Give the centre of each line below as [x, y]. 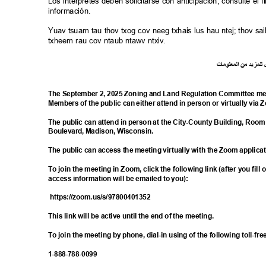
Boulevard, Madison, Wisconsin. [102, 131]
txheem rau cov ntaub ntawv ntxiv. [110, 41]
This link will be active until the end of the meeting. [133, 216]
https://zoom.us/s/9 [81, 197]
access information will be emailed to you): [120, 179]
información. [72, 11]
